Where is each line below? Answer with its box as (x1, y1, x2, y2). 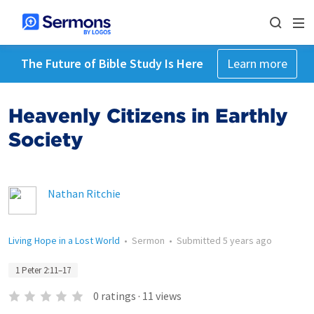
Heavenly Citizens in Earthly (8, 104, 288, 128)
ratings (100, 289, 136, 303)
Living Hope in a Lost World (8, 234, 120, 247)
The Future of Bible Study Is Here (20, 55, 203, 71)
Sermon (132, 234, 165, 247)
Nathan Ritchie (48, 186, 121, 200)
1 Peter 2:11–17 (15, 264, 71, 276)
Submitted (177, 234, 223, 247)
